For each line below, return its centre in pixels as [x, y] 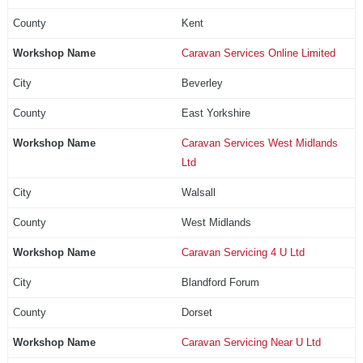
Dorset [196, 312]
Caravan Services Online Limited [258, 53]
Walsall [198, 192]
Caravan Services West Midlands [259, 143]
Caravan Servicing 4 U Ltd [243, 252]
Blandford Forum [220, 282]
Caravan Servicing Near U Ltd [251, 342]
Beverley [202, 83]
